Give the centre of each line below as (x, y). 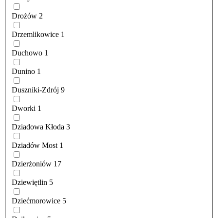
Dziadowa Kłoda (38, 127)
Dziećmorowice (36, 201)
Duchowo (27, 53)
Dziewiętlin (29, 182)
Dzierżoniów (32, 164)
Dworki (24, 109)
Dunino (23, 72)
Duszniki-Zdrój (35, 90)
